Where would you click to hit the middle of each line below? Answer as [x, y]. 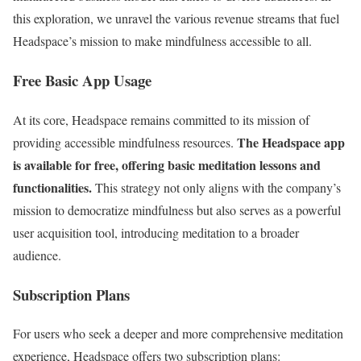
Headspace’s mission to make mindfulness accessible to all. [162, 41]
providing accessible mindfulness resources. [125, 142]
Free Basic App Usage [82, 81]
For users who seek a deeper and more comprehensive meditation [178, 334]
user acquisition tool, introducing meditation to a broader [156, 232]
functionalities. [52, 187]
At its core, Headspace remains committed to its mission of [161, 119]
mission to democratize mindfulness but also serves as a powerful [177, 210]
